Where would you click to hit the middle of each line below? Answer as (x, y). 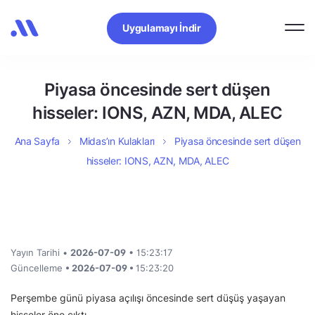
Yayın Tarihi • (40, 252)
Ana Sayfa (37, 141)
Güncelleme (38, 268)
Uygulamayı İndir (162, 27)
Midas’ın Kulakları (117, 141)
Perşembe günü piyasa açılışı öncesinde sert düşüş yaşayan (148, 298)
